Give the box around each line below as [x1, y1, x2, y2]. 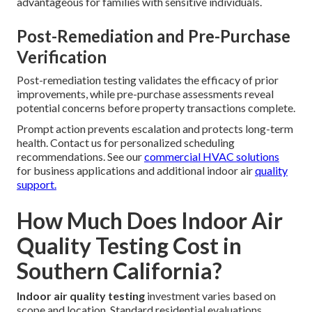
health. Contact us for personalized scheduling [17, 136, 235, 150]
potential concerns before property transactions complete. [17, 101, 295, 115]
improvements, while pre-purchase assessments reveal [17, 87, 274, 101]
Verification [17, 47, 107, 68]
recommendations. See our [17, 150, 144, 164]
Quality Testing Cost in [17, 232, 242, 260]
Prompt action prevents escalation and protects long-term [17, 122, 293, 136]
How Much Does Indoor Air [17, 207, 283, 235]
